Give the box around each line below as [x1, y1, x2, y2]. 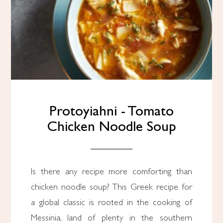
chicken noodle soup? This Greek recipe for [31, 183, 192, 192]
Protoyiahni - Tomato [49, 105, 174, 119]
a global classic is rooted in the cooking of [31, 199, 192, 208]
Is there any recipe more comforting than [31, 168, 192, 177]
